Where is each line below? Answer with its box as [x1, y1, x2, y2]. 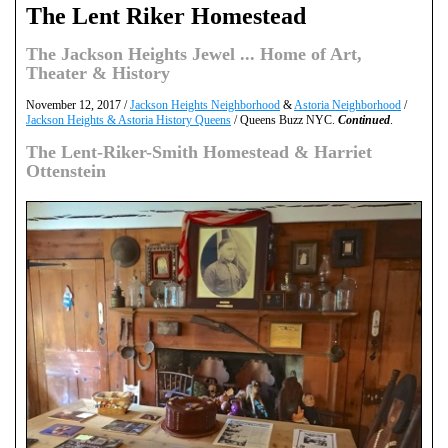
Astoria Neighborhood [294, 98, 401, 113]
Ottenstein [26, 161, 106, 182]
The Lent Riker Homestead [26, 3, 306, 30]
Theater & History [26, 63, 170, 84]
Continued [338, 113, 390, 128]
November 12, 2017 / [26, 98, 130, 113]
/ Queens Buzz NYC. [231, 113, 338, 128]
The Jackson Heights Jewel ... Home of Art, [26, 44, 362, 65]
